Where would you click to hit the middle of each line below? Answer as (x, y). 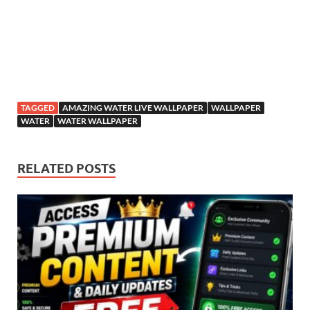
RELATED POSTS (66, 169)
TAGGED (38, 108)
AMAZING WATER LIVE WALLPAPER (133, 108)
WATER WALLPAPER (98, 121)
